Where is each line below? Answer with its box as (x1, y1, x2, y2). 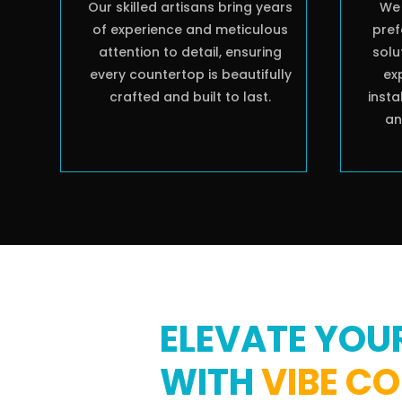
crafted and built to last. (109, 88, 272, 107)
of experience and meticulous (92, 21, 289, 39)
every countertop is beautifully (89, 66, 292, 84)
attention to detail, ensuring (99, 43, 283, 62)
